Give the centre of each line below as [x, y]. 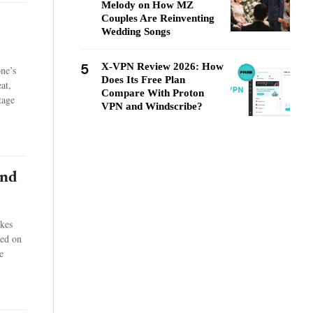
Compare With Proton [153, 93]
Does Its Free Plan [143, 80]
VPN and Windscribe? [152, 106]
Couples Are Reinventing [158, 18]
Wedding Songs [136, 31]
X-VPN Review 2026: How [162, 66]
